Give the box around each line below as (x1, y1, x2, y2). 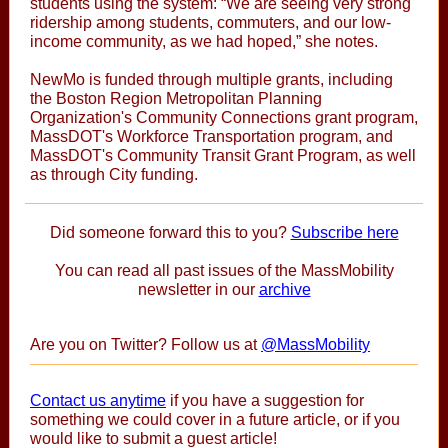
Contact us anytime (30, 392, 166, 409)
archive (258, 281, 311, 298)
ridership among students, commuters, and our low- (30, 14, 391, 31)
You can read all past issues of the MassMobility (54, 262, 394, 279)
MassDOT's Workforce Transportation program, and (30, 128, 393, 145)
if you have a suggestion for (166, 392, 364, 409)
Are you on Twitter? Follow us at (30, 336, 261, 353)
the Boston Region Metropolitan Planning (30, 90, 322, 107)
